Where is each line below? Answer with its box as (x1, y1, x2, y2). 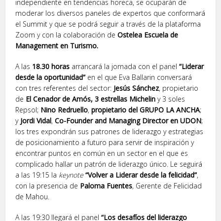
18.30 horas (32, 61, 70, 71)
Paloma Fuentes (80, 181, 133, 190)
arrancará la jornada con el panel (70, 61, 180, 71)
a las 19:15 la (15, 170, 59, 180)
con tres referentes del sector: (15, 83, 114, 93)
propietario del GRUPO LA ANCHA (89, 105, 200, 114)
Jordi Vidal (20, 115, 52, 125)
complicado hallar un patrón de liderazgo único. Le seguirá (15, 159, 203, 169)
